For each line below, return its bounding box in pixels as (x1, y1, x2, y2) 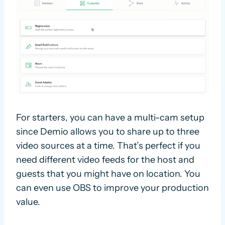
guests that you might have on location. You (16, 168, 200, 180)
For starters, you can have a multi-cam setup (16, 112, 204, 124)
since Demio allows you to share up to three (16, 126, 199, 138)
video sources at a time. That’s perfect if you (16, 140, 200, 152)
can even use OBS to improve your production (16, 182, 209, 194)
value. (16, 196, 40, 208)
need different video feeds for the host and (16, 154, 194, 166)
